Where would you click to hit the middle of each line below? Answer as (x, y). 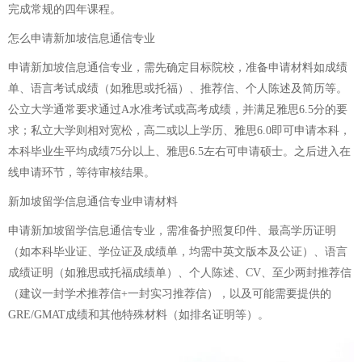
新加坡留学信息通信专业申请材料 (93, 202)
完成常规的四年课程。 (65, 9)
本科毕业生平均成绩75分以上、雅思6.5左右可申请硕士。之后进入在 (179, 152)
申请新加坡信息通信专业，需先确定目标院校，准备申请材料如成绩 (178, 67)
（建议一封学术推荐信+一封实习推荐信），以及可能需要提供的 (170, 294)
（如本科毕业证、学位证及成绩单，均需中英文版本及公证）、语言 (178, 252)
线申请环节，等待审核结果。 (82, 173)
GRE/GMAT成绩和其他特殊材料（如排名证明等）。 (139, 315)
